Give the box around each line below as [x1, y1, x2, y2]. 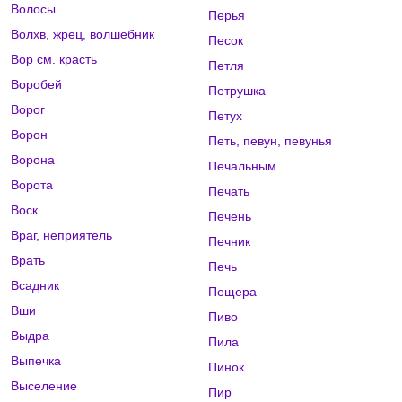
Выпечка [11, 354, 61, 369]
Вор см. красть [11, 52, 97, 67]
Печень [207, 209, 251, 224]
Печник [207, 234, 250, 249]
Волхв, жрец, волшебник [11, 27, 154, 42]
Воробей [11, 77, 62, 92]
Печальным [207, 159, 276, 174]
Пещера [207, 284, 257, 300]
